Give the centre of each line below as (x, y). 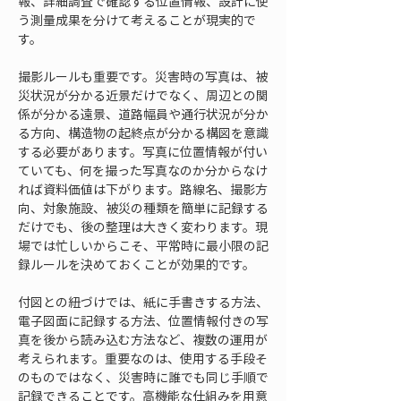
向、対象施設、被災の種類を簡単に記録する (143, 208)
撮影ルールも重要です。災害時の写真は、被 (143, 76)
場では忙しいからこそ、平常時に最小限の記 (143, 245)
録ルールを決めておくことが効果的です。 (137, 264)
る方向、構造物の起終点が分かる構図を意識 (143, 132)
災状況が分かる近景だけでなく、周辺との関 (143, 95)
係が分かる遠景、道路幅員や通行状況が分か (143, 114)
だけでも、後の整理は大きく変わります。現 (143, 226)
